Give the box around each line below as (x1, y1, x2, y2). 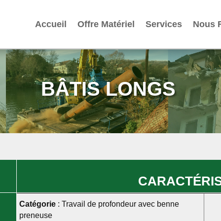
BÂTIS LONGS (40, 78, 176, 100)
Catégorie (19, 199, 56, 208)
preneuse (19, 211, 52, 220)
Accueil (35, 19, 67, 30)
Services (146, 19, 183, 30)
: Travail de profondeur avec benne (55, 199, 179, 208)
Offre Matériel (77, 19, 135, 30)
